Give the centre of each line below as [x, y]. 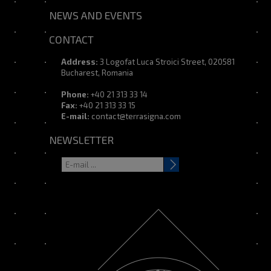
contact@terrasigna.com [136, 116]
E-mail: [75, 116]
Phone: [75, 95]
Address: [80, 62]
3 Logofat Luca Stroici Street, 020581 [166, 62]
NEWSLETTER [81, 140]
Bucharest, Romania [97, 73]
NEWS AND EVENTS [96, 15]
